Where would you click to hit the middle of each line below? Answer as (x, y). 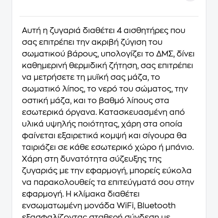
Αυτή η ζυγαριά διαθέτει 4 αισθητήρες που (104, 31)
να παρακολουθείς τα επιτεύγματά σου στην (108, 182)
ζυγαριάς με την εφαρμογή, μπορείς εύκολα (107, 171)
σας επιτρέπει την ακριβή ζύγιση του (92, 42)
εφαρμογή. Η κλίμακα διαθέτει (81, 194)
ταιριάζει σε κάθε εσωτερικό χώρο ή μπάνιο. (108, 147)
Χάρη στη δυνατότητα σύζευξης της (92, 159)
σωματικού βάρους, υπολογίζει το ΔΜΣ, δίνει (108, 54)
